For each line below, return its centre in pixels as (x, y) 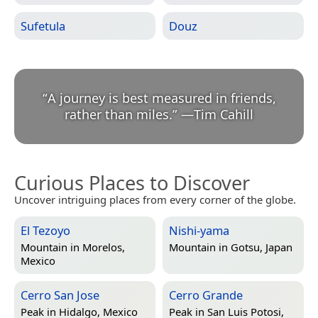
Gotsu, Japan (262, 247)
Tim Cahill (224, 114)
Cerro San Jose (60, 295)
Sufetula (43, 26)
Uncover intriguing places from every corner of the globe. (155, 199)
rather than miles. (119, 114)
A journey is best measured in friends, (161, 98)
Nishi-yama (199, 230)
